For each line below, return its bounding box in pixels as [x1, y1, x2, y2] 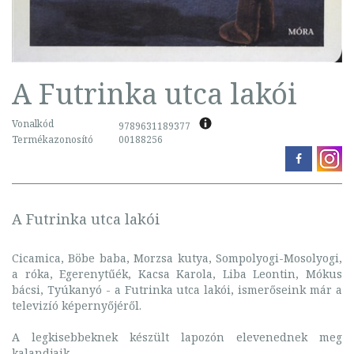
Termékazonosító [12, 133, 93, 147]
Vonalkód [12, 117, 54, 131]
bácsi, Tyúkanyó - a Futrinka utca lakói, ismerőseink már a [12, 282, 342, 298]
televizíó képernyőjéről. [12, 298, 141, 314]
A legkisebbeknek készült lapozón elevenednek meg [12, 330, 342, 345]
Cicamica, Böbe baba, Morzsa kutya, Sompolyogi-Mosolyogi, [12, 250, 342, 266]
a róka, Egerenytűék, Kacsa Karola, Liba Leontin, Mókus [12, 266, 342, 282]
